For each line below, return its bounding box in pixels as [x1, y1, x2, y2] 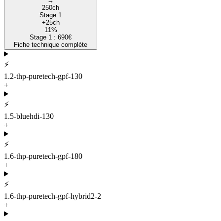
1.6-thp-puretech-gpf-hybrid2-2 [4, 191, 101, 200]
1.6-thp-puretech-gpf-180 [4, 151, 82, 160]
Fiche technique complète [14, 40, 87, 48]
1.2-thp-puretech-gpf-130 [4, 72, 82, 80]
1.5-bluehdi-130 [4, 111, 54, 120]
